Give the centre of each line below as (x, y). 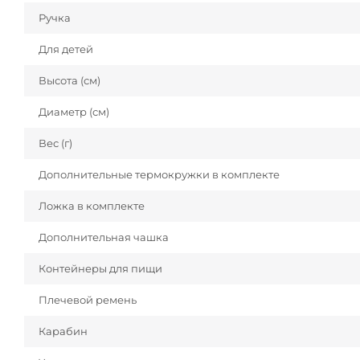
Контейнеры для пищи (100, 269)
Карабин (63, 331)
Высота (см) (70, 81)
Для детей (66, 49)
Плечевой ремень (88, 300)
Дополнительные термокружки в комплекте (159, 175)
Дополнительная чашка (104, 237)
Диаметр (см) (74, 112)
